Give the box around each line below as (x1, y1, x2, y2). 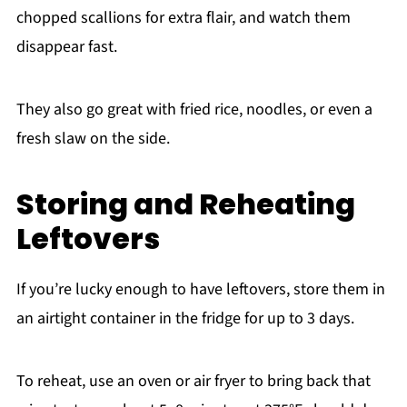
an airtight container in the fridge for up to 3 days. (15, 306, 354, 330)
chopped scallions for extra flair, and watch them (15, 5, 351, 29)
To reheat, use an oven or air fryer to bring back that (15, 369, 371, 392)
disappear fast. (15, 35, 117, 58)
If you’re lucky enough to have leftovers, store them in (15, 277, 385, 301)
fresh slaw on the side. (15, 126, 170, 150)
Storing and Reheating (15, 183, 355, 224)
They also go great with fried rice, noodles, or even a (15, 97, 372, 121)
